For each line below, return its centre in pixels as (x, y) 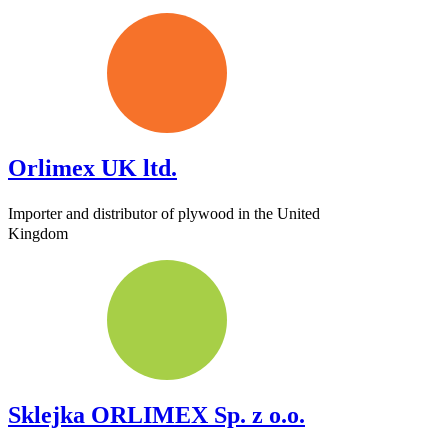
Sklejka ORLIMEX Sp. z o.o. (156, 415)
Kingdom (38, 234)
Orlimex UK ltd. (92, 168)
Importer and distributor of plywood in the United (164, 214)
